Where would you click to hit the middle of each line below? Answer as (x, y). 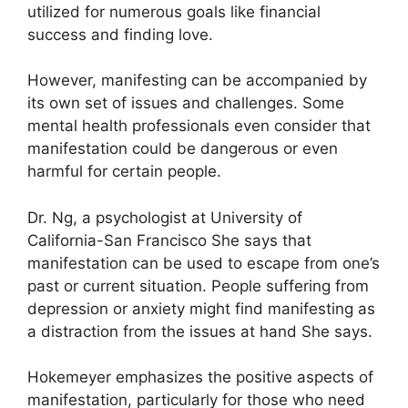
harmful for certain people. (124, 171)
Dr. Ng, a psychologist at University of (165, 217)
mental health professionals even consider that (199, 126)
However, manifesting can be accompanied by (197, 80)
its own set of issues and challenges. (163, 103)
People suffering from (290, 286)
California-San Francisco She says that (169, 240)
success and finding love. (120, 34)
